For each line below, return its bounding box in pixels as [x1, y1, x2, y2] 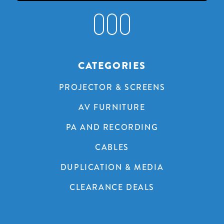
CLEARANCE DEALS [69, 181, 154, 193]
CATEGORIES [78, 58, 146, 73]
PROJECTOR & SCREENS [58, 81, 165, 93]
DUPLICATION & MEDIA [60, 161, 164, 173]
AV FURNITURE [78, 101, 145, 113]
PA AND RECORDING [65, 121, 158, 133]
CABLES [95, 141, 129, 153]
